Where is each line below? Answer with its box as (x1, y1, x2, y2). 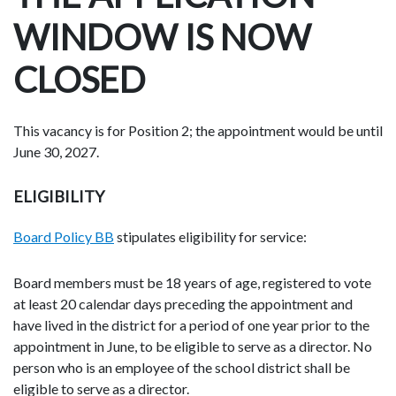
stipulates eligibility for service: (114, 227, 307, 245)
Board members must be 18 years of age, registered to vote (13, 273, 371, 291)
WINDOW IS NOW (13, 15, 311, 58)
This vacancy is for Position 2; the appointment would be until (13, 122, 383, 140)
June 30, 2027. (13, 143, 99, 161)
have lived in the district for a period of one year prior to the (13, 316, 369, 333)
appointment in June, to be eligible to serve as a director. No (13, 337, 372, 354)
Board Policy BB (13, 227, 114, 245)
